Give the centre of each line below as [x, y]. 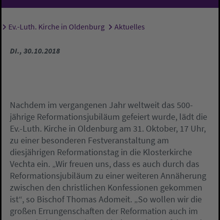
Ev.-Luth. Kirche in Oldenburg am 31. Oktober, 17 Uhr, [108, 129]
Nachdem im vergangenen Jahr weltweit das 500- [101, 105]
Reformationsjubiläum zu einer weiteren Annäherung [108, 176]
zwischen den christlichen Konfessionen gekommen [106, 188]
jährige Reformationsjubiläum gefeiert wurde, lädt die [109, 117]
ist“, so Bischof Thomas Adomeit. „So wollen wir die [106, 199]
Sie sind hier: [41, 29]
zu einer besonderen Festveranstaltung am [89, 140]
